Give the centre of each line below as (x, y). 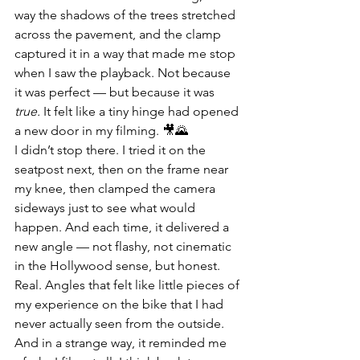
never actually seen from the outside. (121, 323)
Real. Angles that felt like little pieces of (129, 285)
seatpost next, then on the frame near (123, 169)
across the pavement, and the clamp (119, 34)
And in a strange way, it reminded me (122, 343)
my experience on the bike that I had (121, 304)
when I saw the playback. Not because (124, 73)
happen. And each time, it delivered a (123, 227)
